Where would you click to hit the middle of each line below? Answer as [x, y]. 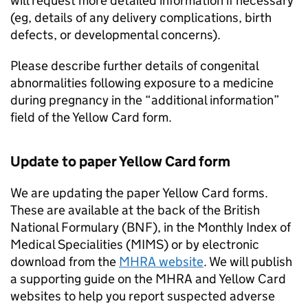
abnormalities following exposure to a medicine [142, 83]
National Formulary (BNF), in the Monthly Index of [151, 227]
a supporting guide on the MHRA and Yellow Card [148, 279]
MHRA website [161, 262]
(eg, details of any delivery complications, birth [141, 18]
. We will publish [248, 262]
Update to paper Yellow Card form [120, 162]
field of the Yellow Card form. [91, 117]
